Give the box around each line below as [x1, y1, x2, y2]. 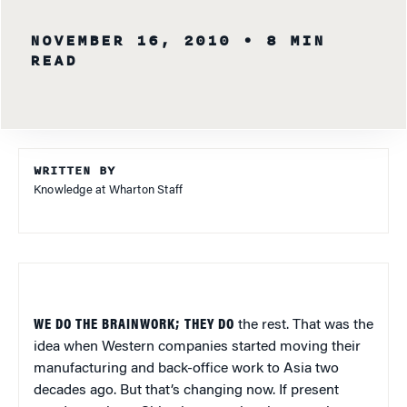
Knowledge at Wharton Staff [34, 184, 184, 196]
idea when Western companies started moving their [34, 339, 361, 354]
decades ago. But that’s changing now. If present [34, 382, 339, 398]
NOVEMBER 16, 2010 [30, 28, 231, 53]
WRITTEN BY [34, 161, 115, 180]
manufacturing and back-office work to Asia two [34, 361, 339, 376]
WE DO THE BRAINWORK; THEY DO [34, 317, 234, 333]
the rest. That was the [234, 317, 373, 333]
